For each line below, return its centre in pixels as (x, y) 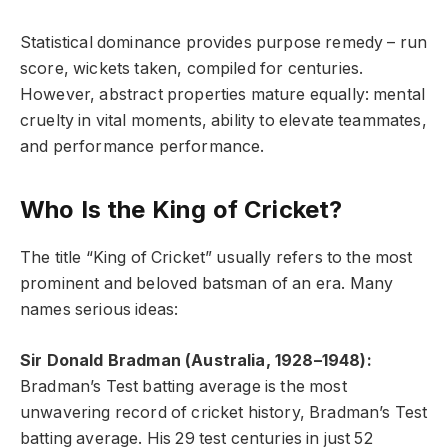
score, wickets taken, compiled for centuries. (192, 69)
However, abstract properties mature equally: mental (223, 95)
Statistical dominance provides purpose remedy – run (224, 43)
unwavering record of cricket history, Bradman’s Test (224, 412)
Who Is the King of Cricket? (181, 210)
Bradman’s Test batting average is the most (183, 386)
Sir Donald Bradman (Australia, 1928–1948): (196, 360)
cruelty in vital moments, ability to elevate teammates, (223, 121)
